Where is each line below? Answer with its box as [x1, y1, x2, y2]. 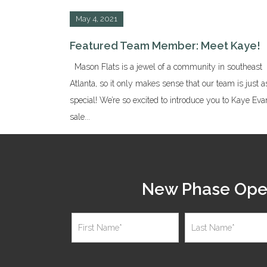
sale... [70, 111, 90, 122]
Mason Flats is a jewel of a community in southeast [70, 61, 262, 72]
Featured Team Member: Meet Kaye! [70, 39, 260, 52]
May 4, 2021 [76, 14, 117, 23]
